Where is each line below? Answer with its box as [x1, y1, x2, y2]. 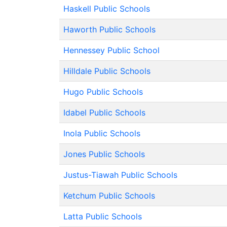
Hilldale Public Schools [63, 66, 150, 76]
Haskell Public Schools [63, 4, 150, 14]
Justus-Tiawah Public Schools [63, 170, 177, 180]
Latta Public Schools [63, 211, 142, 221]
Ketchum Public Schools [63, 191, 155, 201]
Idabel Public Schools [63, 107, 145, 118]
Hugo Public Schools [63, 87, 143, 97]
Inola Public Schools [63, 128, 140, 138]
